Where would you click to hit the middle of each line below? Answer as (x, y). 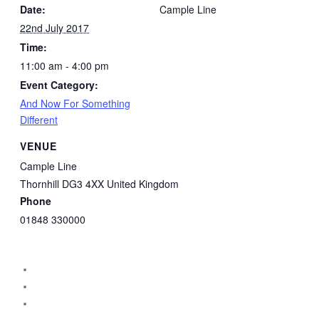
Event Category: (59, 85)
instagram (53, 268)
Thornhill (40, 183)
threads (48, 302)
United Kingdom (143, 183)
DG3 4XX (83, 183)
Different (39, 120)
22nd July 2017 (54, 28)
